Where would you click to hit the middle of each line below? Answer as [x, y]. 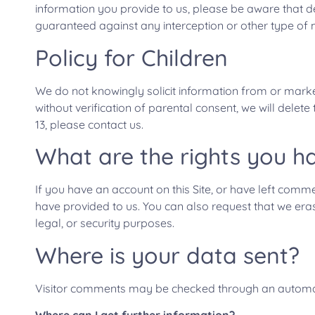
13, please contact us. [89, 124]
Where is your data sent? [167, 255]
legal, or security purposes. [105, 223]
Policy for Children [131, 57]
